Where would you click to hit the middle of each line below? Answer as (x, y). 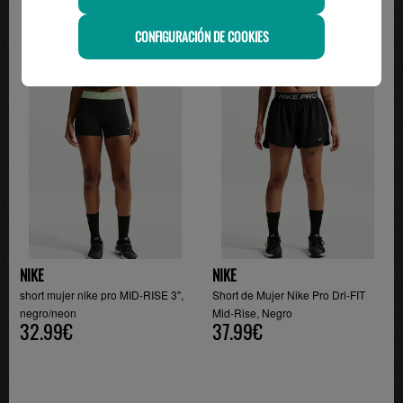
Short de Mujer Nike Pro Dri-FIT (289, 294)
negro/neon (49, 312)
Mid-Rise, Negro (253, 312)
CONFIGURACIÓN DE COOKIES (201, 36)
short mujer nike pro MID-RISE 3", (102, 294)
